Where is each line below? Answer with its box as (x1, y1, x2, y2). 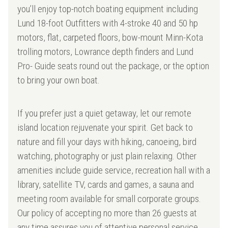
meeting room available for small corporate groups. (17, 193, 202, 205)
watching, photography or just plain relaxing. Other (17, 150, 197, 162)
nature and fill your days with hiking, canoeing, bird (17, 136, 197, 148)
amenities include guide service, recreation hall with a (17, 164, 211, 177)
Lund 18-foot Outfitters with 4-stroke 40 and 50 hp (17, 17, 198, 30)
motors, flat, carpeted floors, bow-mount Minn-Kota (17, 32, 204, 44)
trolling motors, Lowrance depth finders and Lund (17, 46, 194, 58)
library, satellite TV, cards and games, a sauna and (17, 179, 194, 191)
